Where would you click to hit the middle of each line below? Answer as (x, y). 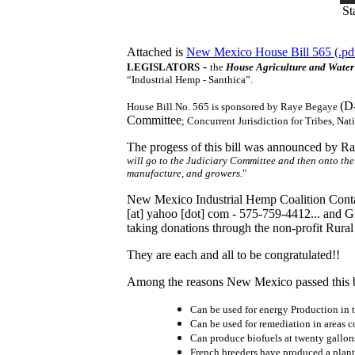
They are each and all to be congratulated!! (233, 254)
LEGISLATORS (163, 67)
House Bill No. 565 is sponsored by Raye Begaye (233, 106)
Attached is (157, 52)
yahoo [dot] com (188, 213)
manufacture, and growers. (185, 173)
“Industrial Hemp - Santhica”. (190, 79)
